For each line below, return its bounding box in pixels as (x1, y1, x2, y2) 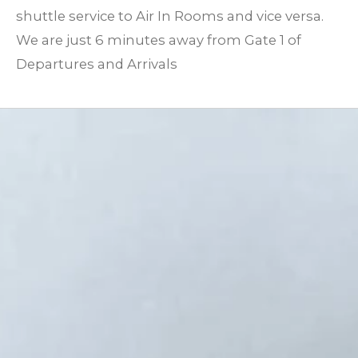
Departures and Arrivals (16, 56, 177, 73)
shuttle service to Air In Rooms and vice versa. (16, 8, 324, 25)
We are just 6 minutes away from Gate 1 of (16, 32, 301, 49)
